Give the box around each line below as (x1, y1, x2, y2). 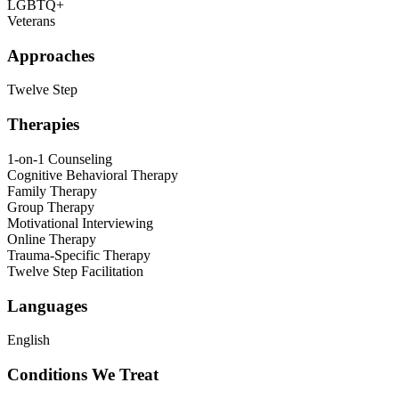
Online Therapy (7, 231, 96, 247)
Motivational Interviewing (7, 215, 153, 231)
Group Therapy (7, 199, 94, 215)
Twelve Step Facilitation (7, 263, 143, 279)
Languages (7, 296, 87, 315)
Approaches (7, 45, 94, 65)
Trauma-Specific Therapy (7, 247, 151, 263)
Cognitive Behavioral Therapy (7, 167, 178, 183)
